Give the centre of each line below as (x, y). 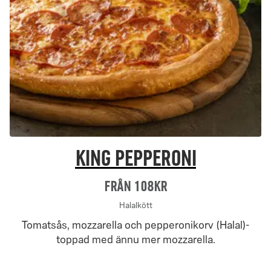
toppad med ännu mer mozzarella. (135, 240)
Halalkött (135, 205)
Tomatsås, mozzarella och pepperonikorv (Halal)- (135, 225)
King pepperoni (135, 158)
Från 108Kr (135, 186)
